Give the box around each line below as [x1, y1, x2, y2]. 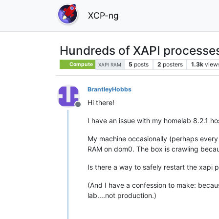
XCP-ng [88, 10, 119, 21]
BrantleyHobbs [88, 85, 131, 93]
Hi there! [88, 98, 114, 107]
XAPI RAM [98, 61, 122, 67]
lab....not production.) [88, 191, 156, 199]
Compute [68, 61, 93, 67]
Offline [77, 104, 102, 114]
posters [162, 60, 183, 68]
